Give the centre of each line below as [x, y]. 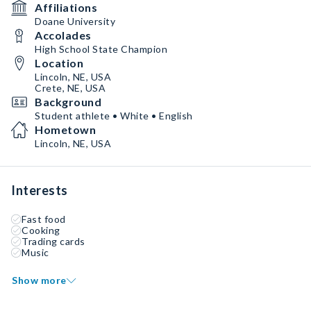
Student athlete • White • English [114, 116]
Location [59, 63]
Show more [39, 280]
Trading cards [53, 241]
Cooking [41, 230]
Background [68, 102]
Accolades [63, 35]
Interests [40, 190]
